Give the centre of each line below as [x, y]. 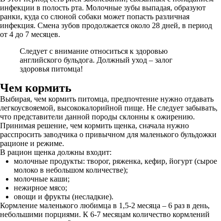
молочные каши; [42, 179]
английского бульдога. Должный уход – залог [96, 60]
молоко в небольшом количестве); [71, 170]
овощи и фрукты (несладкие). [64, 197]
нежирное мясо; [40, 188]
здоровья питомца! [51, 69]
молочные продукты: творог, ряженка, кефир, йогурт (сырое [115, 161]
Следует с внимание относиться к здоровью [94, 51]
